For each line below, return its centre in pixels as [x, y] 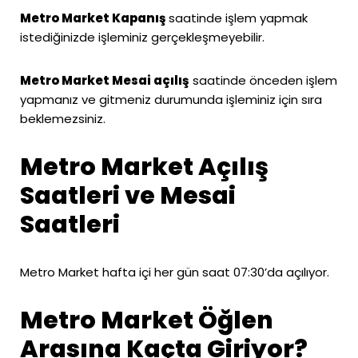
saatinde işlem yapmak [238, 18]
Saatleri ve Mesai [128, 195]
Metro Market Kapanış [94, 18]
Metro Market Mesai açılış [105, 80]
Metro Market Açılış [144, 167]
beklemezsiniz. [63, 118]
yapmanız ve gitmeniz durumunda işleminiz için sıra [171, 99]
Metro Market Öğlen [147, 320]
